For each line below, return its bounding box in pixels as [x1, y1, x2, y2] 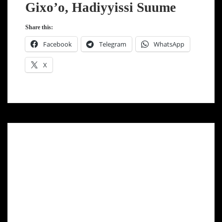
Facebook [43, 39, 72, 49]
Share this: [25, 23, 53, 31]
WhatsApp [153, 39, 184, 49]
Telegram [99, 39, 126, 49]
